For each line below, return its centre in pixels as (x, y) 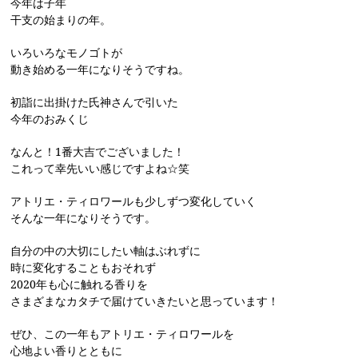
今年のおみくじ (50, 119)
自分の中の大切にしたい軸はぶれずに (106, 251)
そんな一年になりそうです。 (84, 218)
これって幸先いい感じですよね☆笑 (100, 169)
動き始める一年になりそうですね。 (100, 70)
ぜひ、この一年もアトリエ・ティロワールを (123, 334)
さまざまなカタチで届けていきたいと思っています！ (145, 301)
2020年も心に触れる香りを (80, 284)
